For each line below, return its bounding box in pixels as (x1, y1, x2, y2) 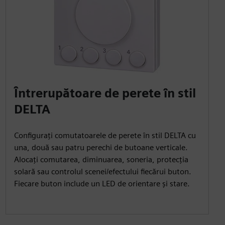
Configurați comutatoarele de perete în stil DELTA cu (14, 130, 196, 140)
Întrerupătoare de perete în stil (14, 85, 196, 100)
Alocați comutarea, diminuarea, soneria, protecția (14, 154, 188, 164)
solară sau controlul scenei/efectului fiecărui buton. (14, 166, 191, 176)
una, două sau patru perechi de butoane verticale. (14, 142, 188, 152)
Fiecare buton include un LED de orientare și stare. (14, 178, 190, 188)
